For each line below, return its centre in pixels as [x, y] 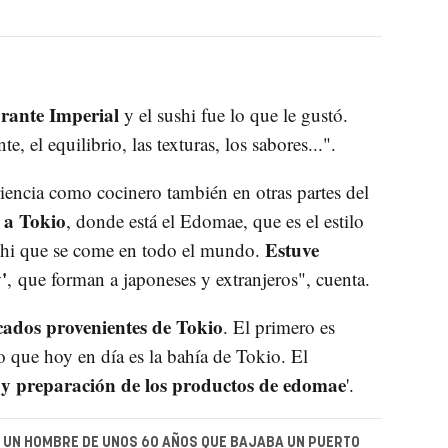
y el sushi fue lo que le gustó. [235, 115]
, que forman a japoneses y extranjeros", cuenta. [191, 279]
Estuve [291, 250]
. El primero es [278, 327]
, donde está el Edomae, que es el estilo [214, 221]
